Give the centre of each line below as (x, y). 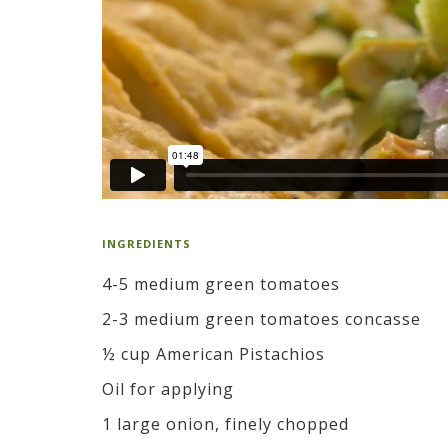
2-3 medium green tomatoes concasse (261, 318)
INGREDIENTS (146, 243)
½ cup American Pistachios (213, 353)
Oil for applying (168, 388)
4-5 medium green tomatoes (221, 283)
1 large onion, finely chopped (225, 423)
